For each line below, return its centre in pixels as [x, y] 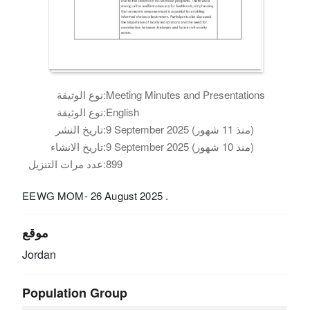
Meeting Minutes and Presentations [186, 94]
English [123, 111]
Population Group [75, 292]
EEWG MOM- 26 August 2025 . [95, 195]
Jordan [39, 254]
